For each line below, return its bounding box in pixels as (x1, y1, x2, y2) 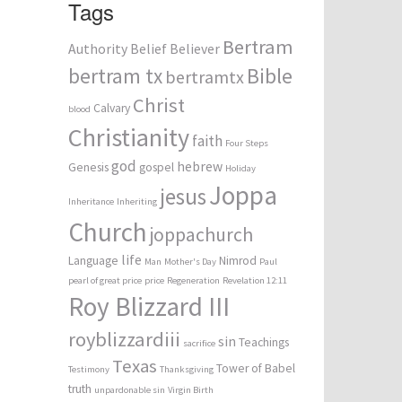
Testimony (68, 363, 109, 375)
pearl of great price (68, 275, 142, 286)
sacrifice (183, 337, 215, 349)
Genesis (68, 160, 109, 175)
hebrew (177, 158, 223, 175)
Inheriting (117, 196, 157, 207)
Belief (130, 40, 167, 57)
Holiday (225, 162, 256, 174)
